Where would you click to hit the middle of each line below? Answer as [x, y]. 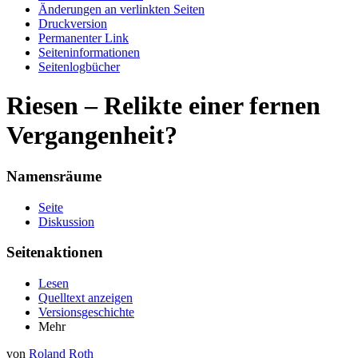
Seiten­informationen [89, 52]
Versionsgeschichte [86, 312]
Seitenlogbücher [79, 67]
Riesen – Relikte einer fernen [163, 106]
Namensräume [54, 176]
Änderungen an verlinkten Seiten [121, 9]
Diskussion [66, 221]
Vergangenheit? [92, 135]
